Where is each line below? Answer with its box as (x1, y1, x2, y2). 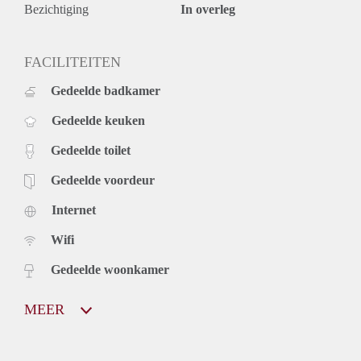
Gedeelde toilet (51, 143, 131, 157)
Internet (52, 202, 96, 217)
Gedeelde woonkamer (51, 262, 169, 276)
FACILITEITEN (24, 53, 121, 70)
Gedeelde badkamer (51, 83, 160, 98)
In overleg (180, 2, 235, 16)
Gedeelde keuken (52, 113, 145, 127)
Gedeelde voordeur (51, 172, 155, 187)
